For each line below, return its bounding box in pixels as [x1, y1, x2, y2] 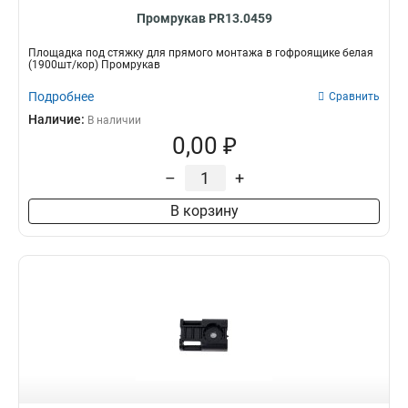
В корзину [169, 202, 239, 219]
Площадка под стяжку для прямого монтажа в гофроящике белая [28, 46, 373, 59]
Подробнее [28, 89, 94, 104]
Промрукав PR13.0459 [136, 11, 272, 25]
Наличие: [28, 112, 87, 127]
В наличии [87, 114, 141, 127]
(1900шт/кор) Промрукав [28, 58, 160, 71]
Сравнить [329, 90, 380, 103]
